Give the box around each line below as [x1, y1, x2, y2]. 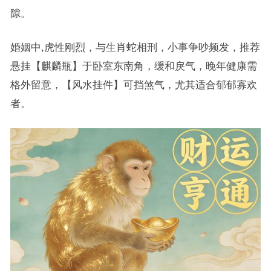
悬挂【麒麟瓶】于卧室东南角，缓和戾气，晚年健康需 [10, 60, 257, 72]
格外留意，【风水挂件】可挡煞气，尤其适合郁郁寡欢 [10, 79, 257, 91]
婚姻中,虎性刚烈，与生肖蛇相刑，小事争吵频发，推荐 [10, 42, 260, 53]
